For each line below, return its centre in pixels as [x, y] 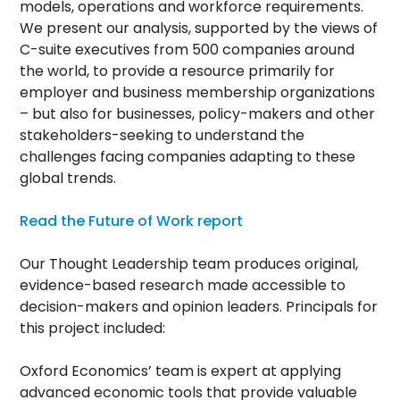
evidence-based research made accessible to [183, 286]
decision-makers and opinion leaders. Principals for [199, 307]
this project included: [93, 329]
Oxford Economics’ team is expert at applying [181, 371]
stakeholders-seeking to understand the [162, 136]
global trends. [68, 179]
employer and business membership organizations [198, 93]
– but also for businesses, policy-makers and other [198, 114]
